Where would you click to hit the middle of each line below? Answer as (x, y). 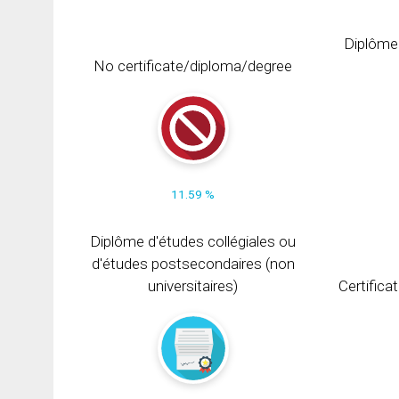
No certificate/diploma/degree (193, 65)
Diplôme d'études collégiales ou (193, 241)
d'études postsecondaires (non (193, 263)
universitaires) (193, 285)
